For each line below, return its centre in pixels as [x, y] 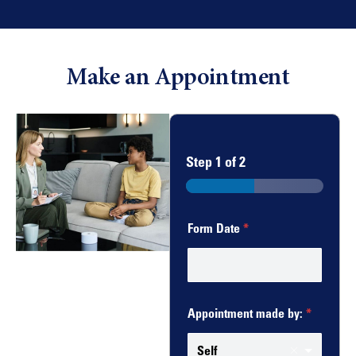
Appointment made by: [246, 313]
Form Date [215, 228]
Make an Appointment [178, 78]
